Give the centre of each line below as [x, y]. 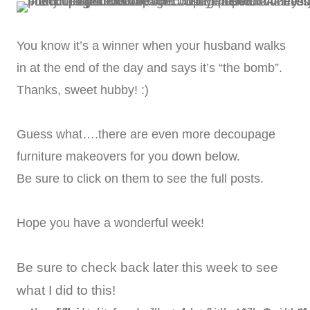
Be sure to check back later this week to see [147, 268]
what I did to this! [66, 291]
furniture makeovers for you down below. [128, 157]
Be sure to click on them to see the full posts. [140, 179]
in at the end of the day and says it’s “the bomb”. [149, 68]
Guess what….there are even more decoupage [146, 135]
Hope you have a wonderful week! [110, 223]
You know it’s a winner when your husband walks [151, 46]
